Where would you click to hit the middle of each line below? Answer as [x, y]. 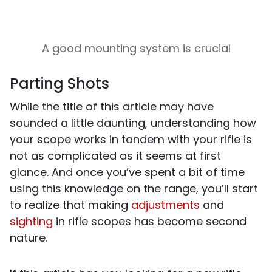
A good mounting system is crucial [136, 48]
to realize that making [70, 205]
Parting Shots [59, 83]
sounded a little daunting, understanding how [133, 123]
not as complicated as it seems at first [115, 155]
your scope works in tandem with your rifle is [131, 139]
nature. [29, 237]
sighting [31, 221]
